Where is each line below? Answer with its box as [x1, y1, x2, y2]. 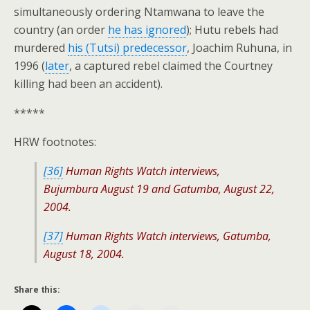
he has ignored [108, 22, 186, 37]
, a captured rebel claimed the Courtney [69, 58, 273, 73]
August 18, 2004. [44, 246, 125, 262]
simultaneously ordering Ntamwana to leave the [14, 4, 264, 19]
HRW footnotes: [14, 134, 96, 149]
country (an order [14, 22, 108, 37]
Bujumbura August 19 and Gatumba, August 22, [44, 181, 275, 197]
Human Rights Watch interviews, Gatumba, [66, 228, 271, 244]
